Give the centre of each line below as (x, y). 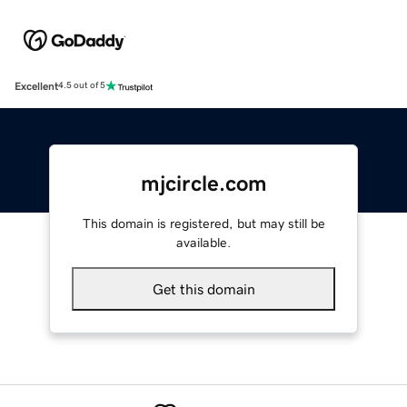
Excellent (36, 86)
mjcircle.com (203, 183)
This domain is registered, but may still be (203, 223)
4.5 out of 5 (82, 86)
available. (203, 242)
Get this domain (203, 288)
